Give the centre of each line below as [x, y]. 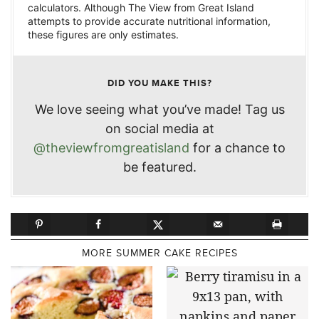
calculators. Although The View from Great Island [141, 8]
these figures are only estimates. [103, 35]
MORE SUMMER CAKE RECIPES [159, 252]
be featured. [159, 167]
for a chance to [237, 148]
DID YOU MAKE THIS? [159, 83]
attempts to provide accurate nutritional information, [149, 21]
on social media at [159, 129]
